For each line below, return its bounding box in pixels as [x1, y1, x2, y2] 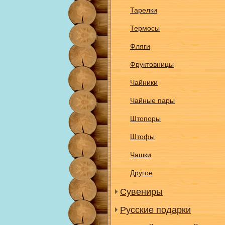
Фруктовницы [130, 60, 174, 68]
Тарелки [130, 6, 157, 14]
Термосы [130, 24, 160, 32]
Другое [130, 169, 153, 177]
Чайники [130, 78, 158, 86]
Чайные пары [130, 96, 175, 104]
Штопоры [130, 115, 161, 123]
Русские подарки [120, 205, 191, 215]
